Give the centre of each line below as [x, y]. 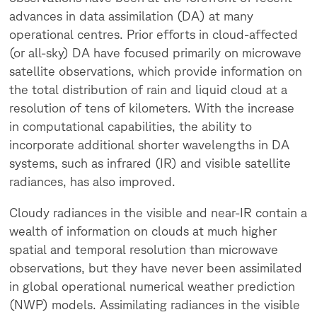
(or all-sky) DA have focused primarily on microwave [156, 52]
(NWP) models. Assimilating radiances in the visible [155, 304]
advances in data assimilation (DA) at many [132, 15]
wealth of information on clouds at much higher [143, 230]
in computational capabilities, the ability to [131, 126]
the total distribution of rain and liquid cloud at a [149, 89]
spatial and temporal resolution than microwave [144, 249]
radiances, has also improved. [93, 181]
